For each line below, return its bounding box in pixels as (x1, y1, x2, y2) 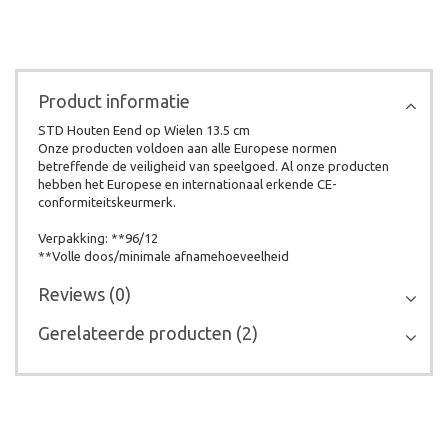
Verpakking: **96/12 (38, 231, 158, 245)
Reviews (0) (38, 284, 131, 304)
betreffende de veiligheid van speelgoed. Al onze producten (38, 159, 389, 173)
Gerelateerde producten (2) (38, 323, 258, 343)
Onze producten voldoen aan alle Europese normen (38, 141, 337, 155)
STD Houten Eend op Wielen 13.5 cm (38, 123, 250, 137)
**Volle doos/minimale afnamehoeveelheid (38, 249, 289, 263)
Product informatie (38, 91, 190, 111)
